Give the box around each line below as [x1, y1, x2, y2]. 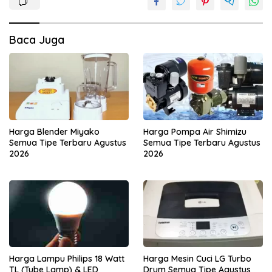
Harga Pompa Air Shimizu [143, 126, 246, 137]
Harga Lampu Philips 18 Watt [9, 253, 124, 264]
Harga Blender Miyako [9, 126, 100, 137]
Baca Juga [9, 33, 64, 47]
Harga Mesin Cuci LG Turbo [143, 253, 251, 264]
